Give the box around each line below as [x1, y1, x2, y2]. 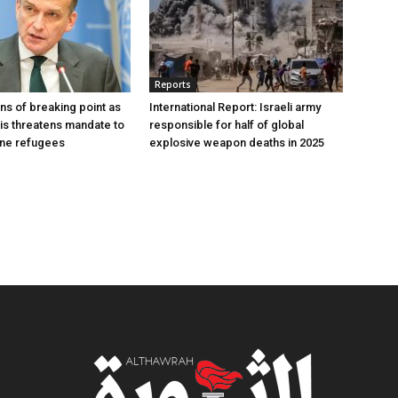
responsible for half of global [149, 118, 304, 131]
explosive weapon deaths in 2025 [149, 136, 324, 149]
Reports [155, 78, 191, 91]
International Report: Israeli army [149, 100, 321, 114]
